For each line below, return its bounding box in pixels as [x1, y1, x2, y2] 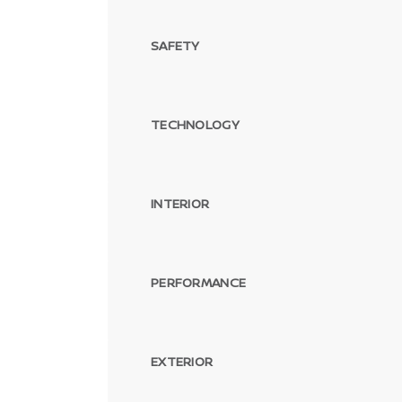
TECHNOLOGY [151, 115, 240, 133]
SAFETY [151, 36, 200, 54]
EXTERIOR [151, 352, 214, 370]
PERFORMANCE [151, 273, 247, 291]
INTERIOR [151, 194, 210, 212]
